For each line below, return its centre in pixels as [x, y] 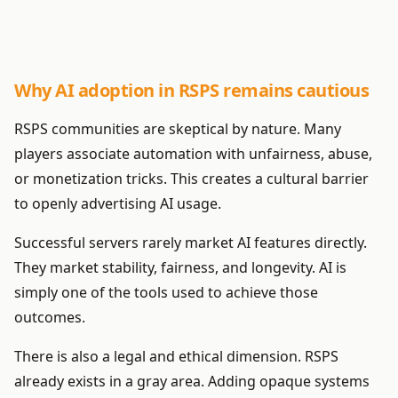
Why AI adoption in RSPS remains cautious [191, 91]
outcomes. [50, 318]
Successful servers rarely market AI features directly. [191, 243]
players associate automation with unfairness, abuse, [193, 154]
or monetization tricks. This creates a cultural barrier [191, 179]
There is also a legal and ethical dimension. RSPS [176, 357]
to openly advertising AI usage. [118, 204]
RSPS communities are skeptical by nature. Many [178, 129]
